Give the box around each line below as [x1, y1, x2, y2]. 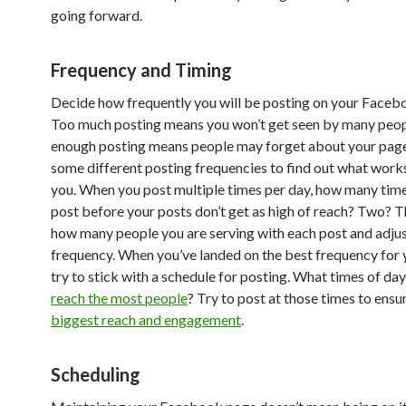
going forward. [51, 6, 142, 24]
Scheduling [51, 363, 140, 386]
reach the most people [51, 289, 188, 307]
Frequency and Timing [51, 59, 232, 82]
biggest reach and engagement [51, 311, 241, 329]
